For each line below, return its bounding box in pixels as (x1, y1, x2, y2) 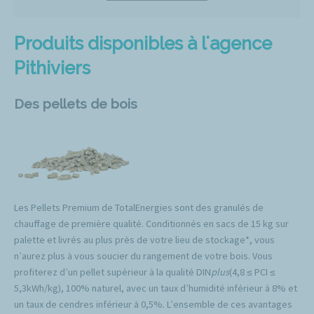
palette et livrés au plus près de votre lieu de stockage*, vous (14, 233, 275, 247)
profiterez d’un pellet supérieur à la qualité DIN (14, 266, 211, 279)
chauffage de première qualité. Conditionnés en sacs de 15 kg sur (14, 217, 289, 231)
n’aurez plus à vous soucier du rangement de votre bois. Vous (14, 250, 273, 263)
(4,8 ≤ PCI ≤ (229, 266, 275, 279)
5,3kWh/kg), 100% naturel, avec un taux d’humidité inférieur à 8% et (14, 282, 297, 295)
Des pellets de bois (14, 95, 137, 111)
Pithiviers (14, 57, 90, 78)
